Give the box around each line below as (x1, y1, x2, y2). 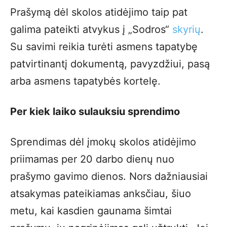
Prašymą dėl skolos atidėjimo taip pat (10, 6, 187, 18)
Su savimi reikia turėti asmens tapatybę (10, 41, 198, 53)
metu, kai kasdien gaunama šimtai (10, 205, 172, 217)
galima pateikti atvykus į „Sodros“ (10, 23, 172, 35)
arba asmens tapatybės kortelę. (10, 75, 164, 87)
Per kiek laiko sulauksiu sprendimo (10, 105, 180, 118)
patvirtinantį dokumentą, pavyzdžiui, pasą (10, 58, 210, 70)
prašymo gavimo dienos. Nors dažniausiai (10, 170, 208, 182)
